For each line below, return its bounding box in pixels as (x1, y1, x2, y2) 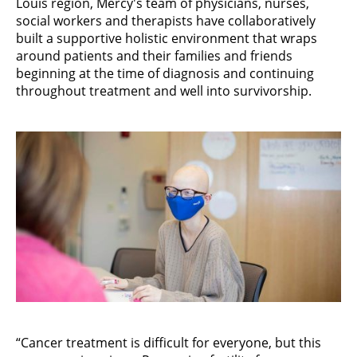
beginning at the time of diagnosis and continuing (16, 64, 314, 82)
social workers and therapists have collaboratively (16, 11, 316, 29)
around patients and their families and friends (16, 46, 292, 65)
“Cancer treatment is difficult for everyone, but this (16, 333, 321, 351)
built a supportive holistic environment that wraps (16, 29, 317, 47)
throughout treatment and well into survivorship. (16, 81, 312, 100)
